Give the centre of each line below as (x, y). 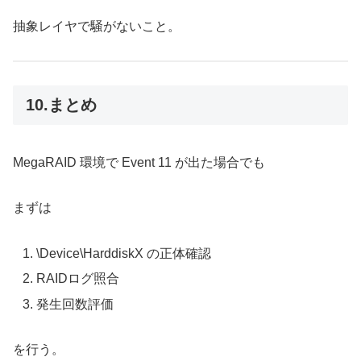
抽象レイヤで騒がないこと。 (97, 26)
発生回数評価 (75, 304)
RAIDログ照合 (78, 279)
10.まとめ (61, 105)
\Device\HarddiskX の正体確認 (124, 254)
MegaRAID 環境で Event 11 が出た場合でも (139, 162)
